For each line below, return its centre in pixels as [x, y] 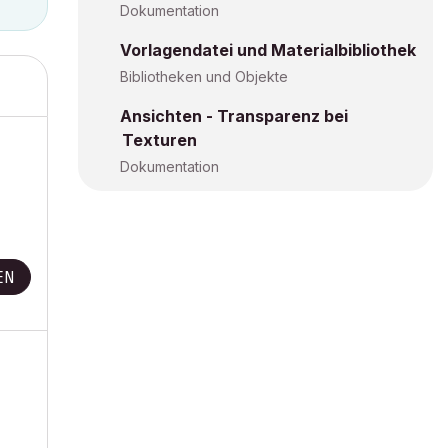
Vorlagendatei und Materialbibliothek [268, 50]
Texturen [159, 140]
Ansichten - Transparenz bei [234, 116]
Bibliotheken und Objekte [204, 76]
